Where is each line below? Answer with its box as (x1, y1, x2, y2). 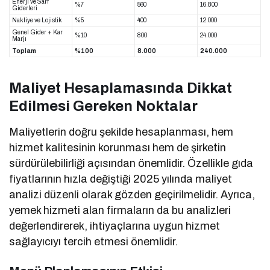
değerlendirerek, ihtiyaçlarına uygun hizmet (9, 220, 221, 233)
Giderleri (12, 5, 37, 12)
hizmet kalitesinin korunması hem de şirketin (9, 142, 227, 154)
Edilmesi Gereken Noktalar (9, 98, 198, 115)
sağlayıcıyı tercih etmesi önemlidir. (9, 236, 178, 248)
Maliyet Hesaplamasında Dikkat (9, 80, 232, 96)
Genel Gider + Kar (12, 29, 63, 36)
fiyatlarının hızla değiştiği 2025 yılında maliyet (9, 173, 233, 186)
